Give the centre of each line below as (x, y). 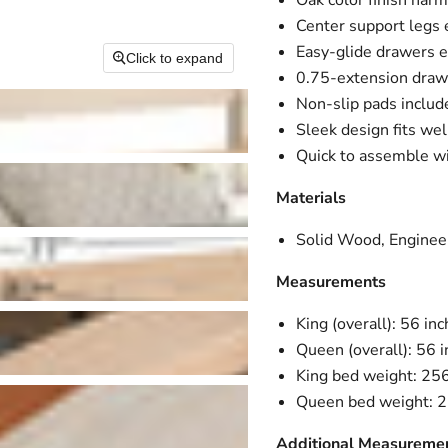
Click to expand (175, 57)
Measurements (330, 282)
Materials (310, 198)
